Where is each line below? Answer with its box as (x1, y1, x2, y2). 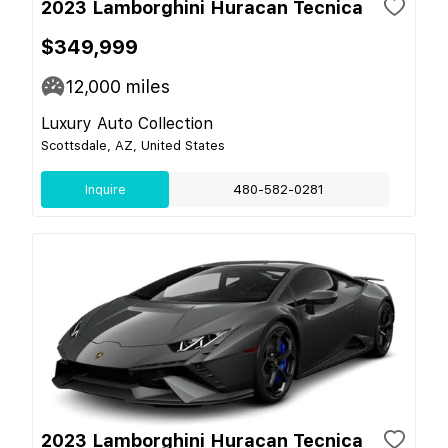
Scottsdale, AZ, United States (41, 137, 225, 153)
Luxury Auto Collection (41, 113, 213, 133)
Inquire (84, 181, 126, 197)
